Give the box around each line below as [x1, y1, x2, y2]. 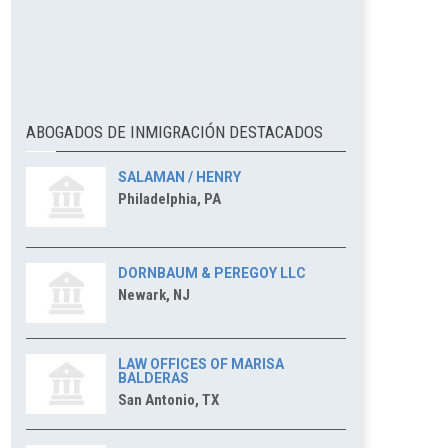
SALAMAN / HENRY [118, 169, 241, 185]
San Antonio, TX [118, 391, 219, 409]
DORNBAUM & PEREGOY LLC [118, 265, 306, 281]
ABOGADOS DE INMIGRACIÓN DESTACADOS [26, 122, 323, 142]
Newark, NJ [118, 286, 190, 304]
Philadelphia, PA [118, 190, 221, 208]
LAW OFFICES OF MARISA [118, 356, 284, 372]
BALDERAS [118, 370, 189, 386]
